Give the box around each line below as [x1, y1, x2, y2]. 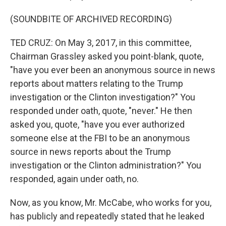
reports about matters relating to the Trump [10, 78, 183, 89]
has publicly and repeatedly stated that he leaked [10, 211, 204, 221]
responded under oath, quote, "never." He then [10, 105, 192, 116]
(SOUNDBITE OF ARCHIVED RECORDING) [10, 14, 172, 24]
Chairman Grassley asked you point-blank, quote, [10, 51, 203, 62]
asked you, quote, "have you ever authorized [10, 119, 185, 130]
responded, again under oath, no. [10, 174, 139, 184]
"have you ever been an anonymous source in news [10, 65, 215, 75]
